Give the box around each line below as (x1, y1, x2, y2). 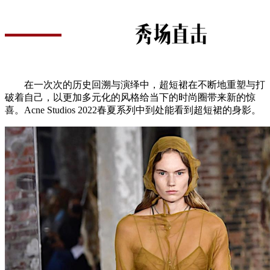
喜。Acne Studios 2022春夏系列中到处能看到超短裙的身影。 (5, 104, 261, 115)
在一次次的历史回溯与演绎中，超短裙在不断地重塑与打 (5, 79, 265, 90)
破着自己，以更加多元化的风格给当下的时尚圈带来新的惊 (5, 92, 256, 102)
